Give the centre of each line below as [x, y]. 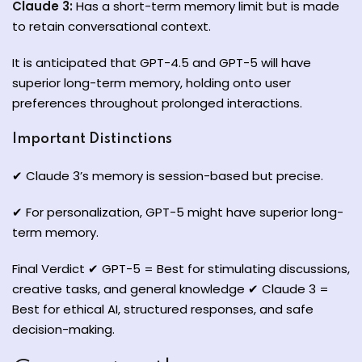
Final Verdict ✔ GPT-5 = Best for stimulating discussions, [181, 269]
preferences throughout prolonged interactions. [157, 103]
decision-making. [63, 329]
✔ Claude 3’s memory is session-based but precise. [168, 176]
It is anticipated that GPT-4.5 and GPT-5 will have [162, 63]
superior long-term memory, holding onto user [152, 83]
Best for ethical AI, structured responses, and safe [163, 309]
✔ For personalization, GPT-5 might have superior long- [178, 212]
